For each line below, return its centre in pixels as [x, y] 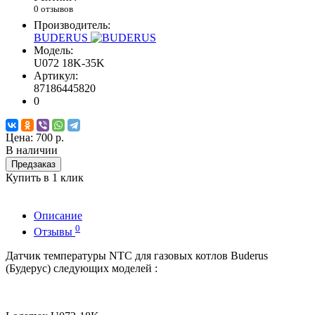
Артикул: [56, 76]
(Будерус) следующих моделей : [82, 268]
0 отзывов [53, 9]
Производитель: [72, 25]
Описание [58, 216]
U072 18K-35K [69, 63]
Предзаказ [33, 165]
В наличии [32, 150]
